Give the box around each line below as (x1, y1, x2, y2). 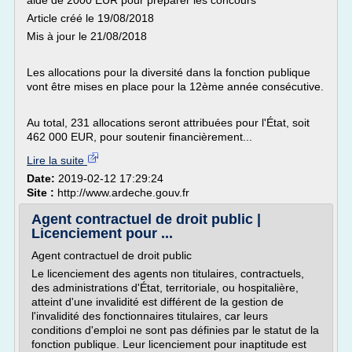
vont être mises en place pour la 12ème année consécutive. (27, 80, 324, 93)
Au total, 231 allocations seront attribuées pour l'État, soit (27, 116, 310, 129)
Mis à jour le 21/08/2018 (27, 30, 147, 42)
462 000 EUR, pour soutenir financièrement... (27, 130, 252, 143)
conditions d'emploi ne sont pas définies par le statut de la (31, 324, 319, 336)
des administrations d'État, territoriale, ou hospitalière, (31, 281, 299, 294)
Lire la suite (27, 154, 87, 167)
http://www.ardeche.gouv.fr (57, 186, 189, 199)
